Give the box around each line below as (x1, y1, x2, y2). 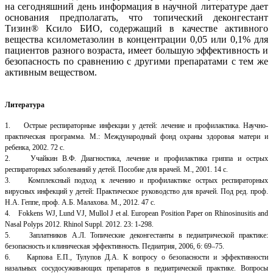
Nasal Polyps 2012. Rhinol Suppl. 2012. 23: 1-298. (5, 219, 154, 229)
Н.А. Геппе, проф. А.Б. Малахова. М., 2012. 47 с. (5, 197, 155, 207)
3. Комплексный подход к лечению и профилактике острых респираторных (5, 175, 268, 185)
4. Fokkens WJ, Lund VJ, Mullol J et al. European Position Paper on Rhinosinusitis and (5, 208, 268, 218)
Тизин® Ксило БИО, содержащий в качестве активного (5, 23, 268, 34)
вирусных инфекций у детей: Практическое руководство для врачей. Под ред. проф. (5, 186, 268, 196)
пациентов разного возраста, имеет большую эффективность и (5, 44, 268, 55)
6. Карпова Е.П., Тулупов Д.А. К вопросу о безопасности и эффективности (5, 252, 268, 261)
